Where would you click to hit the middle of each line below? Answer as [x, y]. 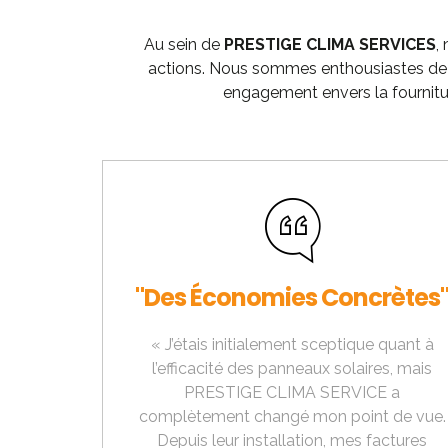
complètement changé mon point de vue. [292, 417]
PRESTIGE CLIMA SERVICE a [292, 393]
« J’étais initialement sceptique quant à [292, 345]
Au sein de [184, 45]
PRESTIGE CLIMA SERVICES [330, 45]
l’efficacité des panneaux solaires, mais [292, 369]
